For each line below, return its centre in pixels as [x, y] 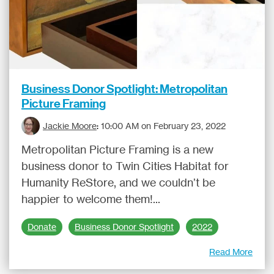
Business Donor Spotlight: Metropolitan [124, 89]
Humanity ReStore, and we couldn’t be [118, 182]
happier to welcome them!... [91, 199]
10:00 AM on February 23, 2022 [163, 126]
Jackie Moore [70, 126]
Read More [231, 252]
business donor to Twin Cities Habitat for [125, 166]
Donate [42, 227]
